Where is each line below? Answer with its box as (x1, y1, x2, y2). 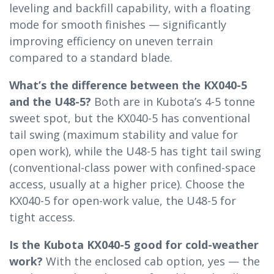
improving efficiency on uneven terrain (9, 33, 213, 48)
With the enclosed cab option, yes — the (43, 253, 260, 268)
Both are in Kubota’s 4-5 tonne (91, 94, 255, 109)
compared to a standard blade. (9, 50, 172, 65)
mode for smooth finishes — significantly (9, 17, 226, 32)
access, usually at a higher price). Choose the (9, 176, 245, 191)
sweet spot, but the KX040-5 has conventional (9, 110, 250, 125)
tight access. (9, 209, 75, 224)
